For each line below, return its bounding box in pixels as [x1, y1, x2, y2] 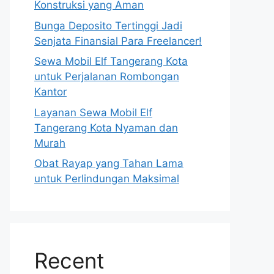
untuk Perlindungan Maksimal [34, 172, 179, 185]
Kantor [34, 86, 67, 98]
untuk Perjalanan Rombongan [34, 70, 179, 83]
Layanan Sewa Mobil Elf [34, 106, 152, 119]
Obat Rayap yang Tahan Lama [34, 157, 183, 169]
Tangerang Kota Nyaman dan [34, 121, 178, 134]
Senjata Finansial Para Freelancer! [34, 34, 202, 47]
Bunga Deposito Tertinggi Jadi [34, 19, 182, 32]
